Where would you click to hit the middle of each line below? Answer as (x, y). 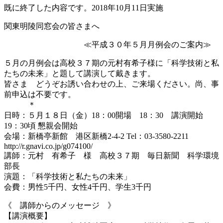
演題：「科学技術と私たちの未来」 (68, 176)
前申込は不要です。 (40, 94)
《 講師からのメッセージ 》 (60, 205)
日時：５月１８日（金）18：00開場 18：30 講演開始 (104, 115)
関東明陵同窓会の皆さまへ (52, 26)
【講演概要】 (28, 216)
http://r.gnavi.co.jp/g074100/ (48, 146)
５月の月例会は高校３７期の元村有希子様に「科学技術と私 (111, 63)
